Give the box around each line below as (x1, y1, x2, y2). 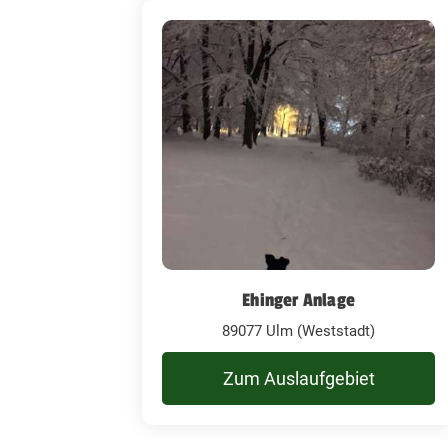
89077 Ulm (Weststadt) (222, 321, 376, 340)
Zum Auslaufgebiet (222, 367, 375, 389)
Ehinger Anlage (242, 288, 356, 311)
